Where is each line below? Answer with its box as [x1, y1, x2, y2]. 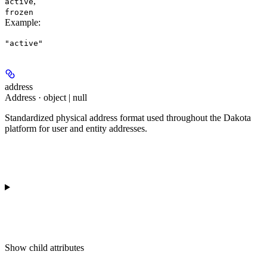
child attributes [29, 242, 84, 253]
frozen [5, 7, 33, 17]
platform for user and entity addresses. [5, 123, 147, 133]
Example [5, 17, 38, 27]
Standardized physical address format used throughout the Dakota [5, 112, 251, 123]
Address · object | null [5, 92, 87, 103]
